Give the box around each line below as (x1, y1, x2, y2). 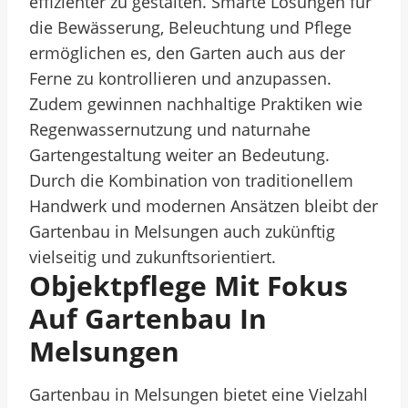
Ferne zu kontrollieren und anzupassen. (29, 67, 331, 89)
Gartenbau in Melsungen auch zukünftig (29, 220, 335, 242)
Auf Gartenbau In (29, 300, 267, 337)
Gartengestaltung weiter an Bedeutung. (29, 144, 330, 166)
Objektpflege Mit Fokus (29, 267, 348, 304)
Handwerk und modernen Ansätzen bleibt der (29, 195, 378, 217)
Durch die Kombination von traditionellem (29, 169, 353, 191)
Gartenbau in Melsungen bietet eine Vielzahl (29, 383, 368, 405)
